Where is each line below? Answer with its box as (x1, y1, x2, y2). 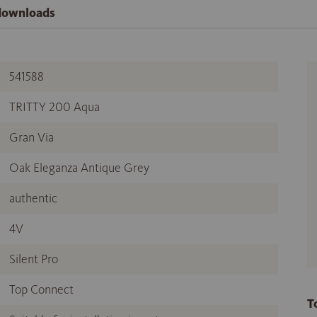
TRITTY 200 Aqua (9, 99, 100, 115)
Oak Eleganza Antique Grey (9, 160, 149, 176)
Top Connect (9, 282, 74, 298)
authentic (9, 190, 57, 207)
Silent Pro (9, 251, 58, 267)
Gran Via (9, 129, 54, 146)
